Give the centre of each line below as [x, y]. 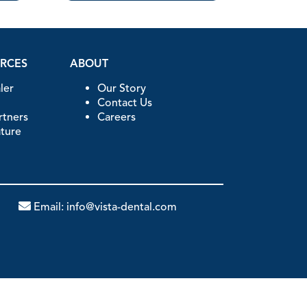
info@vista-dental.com [122, 207]
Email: [49, 207]
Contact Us [125, 103]
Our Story [122, 89]
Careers [117, 118]
